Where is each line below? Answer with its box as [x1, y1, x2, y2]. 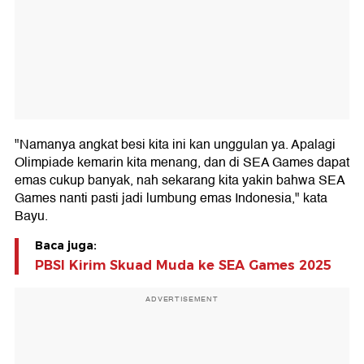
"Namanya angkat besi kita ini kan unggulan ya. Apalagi [15, 134, 336, 155]
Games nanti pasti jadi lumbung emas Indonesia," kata [15, 188, 327, 209]
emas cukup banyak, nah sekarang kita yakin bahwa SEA [15, 170, 344, 191]
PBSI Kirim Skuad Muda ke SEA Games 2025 [35, 258, 331, 273]
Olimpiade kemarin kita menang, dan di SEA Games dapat [15, 152, 349, 173]
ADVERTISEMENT [145, 293, 219, 305]
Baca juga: [35, 238, 97, 253]
